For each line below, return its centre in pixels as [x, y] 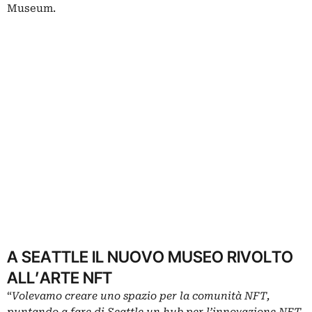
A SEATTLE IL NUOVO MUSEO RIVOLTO [150, 257]
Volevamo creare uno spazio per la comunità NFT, [141, 296]
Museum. [31, 9]
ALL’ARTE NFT [60, 278]
